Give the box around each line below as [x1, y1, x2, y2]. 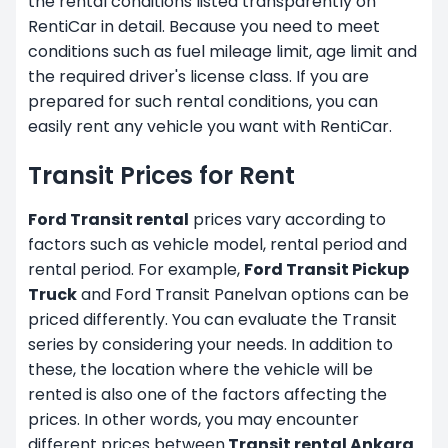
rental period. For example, [28, 257, 244, 281]
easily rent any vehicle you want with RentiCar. [28, 114, 392, 138]
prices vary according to [189, 207, 386, 231]
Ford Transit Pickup [244, 257, 409, 281]
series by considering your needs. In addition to [28, 332, 393, 356]
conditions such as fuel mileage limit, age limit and [28, 39, 417, 63]
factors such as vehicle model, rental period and [28, 232, 407, 256]
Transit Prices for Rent [28, 158, 295, 192]
